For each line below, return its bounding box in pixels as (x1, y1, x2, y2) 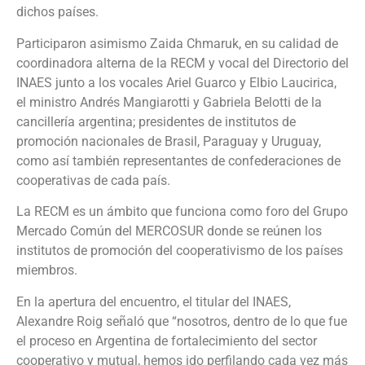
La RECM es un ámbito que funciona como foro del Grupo (16, 204, 348, 220)
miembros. (16, 262, 77, 279)
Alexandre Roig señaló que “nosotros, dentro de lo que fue (16, 313, 347, 329)
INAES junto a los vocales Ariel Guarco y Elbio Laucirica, (16, 74, 336, 90)
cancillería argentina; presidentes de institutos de (16, 113, 296, 130)
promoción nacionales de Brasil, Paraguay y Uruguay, (16, 133, 321, 149)
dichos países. (16, 4, 99, 20)
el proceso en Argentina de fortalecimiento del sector (16, 332, 317, 349)
